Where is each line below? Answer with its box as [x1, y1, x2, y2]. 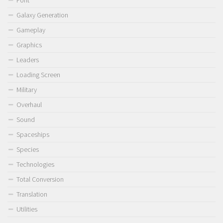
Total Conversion [16, 175, 64, 184]
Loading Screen [16, 70, 60, 80]
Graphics [16, 40, 42, 50]
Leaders [16, 55, 39, 65]
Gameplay [16, 25, 45, 35]
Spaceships [16, 130, 49, 139]
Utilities [16, 205, 37, 214]
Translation [16, 190, 47, 199]
